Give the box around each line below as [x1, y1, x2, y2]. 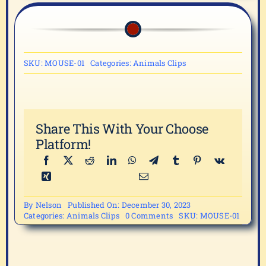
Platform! [36, 135, 91, 153]
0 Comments [125, 210, 173, 221]
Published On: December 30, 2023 [68, 199, 191, 210]
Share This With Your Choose [36, 119, 209, 137]
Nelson [35, 199, 62, 210]
